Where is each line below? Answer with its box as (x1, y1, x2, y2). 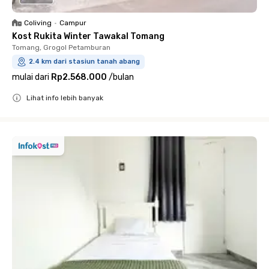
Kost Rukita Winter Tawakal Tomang (12, 31, 165, 41)
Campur (59, 18, 86, 27)
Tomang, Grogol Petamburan (12, 43, 110, 52)
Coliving (24, 18, 52, 27)
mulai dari (12, 71, 49, 82)
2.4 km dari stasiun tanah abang (29, 57, 140, 65)
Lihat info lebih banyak (26, 93, 103, 102)
